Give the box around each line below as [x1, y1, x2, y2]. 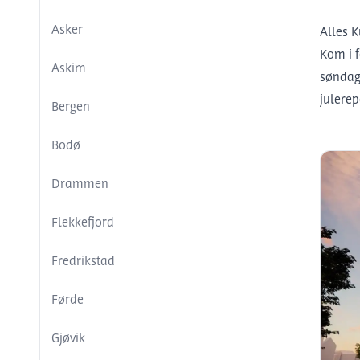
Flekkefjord [51, 217, 114, 231]
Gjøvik [51, 333, 85, 346]
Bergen [51, 101, 90, 115]
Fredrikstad [51, 256, 115, 269]
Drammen [51, 178, 108, 192]
